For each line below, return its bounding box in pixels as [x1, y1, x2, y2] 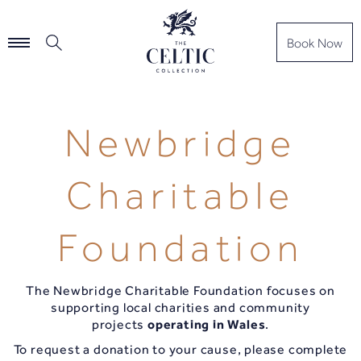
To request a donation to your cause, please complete [13, 342, 348, 357]
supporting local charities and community [51, 300, 310, 315]
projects [91, 317, 147, 332]
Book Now [286, 36, 342, 51]
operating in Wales [147, 317, 266, 332]
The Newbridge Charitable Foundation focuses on [26, 283, 335, 298]
